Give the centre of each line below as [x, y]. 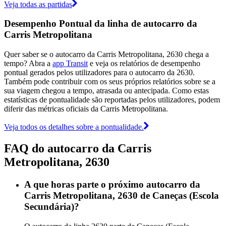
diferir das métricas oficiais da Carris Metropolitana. [86, 109]
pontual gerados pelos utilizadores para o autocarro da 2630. [99, 73]
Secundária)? [52, 206]
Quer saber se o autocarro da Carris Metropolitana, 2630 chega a [106, 54]
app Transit [70, 64]
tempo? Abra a [28, 64]
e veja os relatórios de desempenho [144, 64]
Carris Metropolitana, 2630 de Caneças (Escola [122, 195]
